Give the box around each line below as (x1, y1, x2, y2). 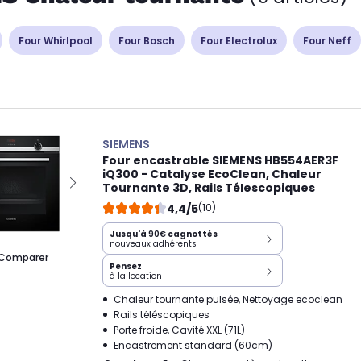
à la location (110, 270, 162, 282)
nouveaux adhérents (110, 238, 197, 250)
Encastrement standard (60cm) (114, 338, 272, 352)
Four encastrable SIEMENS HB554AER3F (102, 152, 338, 168)
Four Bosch (118, 33, 175, 48)
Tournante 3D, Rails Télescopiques (102, 180, 315, 196)
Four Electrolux (201, 33, 277, 48)
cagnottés (166, 228, 218, 240)
